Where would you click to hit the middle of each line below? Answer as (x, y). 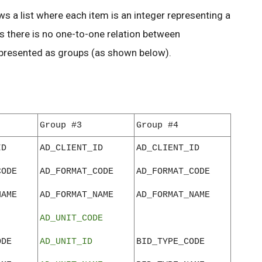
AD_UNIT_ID (66, 242)
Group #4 (157, 125)
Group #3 (61, 125)
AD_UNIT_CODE (71, 218)
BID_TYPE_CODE (170, 242)
